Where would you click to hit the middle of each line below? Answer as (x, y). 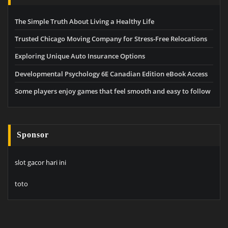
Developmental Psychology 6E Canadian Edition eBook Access (111, 74)
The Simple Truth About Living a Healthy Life (84, 21)
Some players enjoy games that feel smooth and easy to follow (113, 91)
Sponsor (33, 135)
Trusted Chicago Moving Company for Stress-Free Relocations (111, 38)
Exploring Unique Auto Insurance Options (80, 56)
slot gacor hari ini (40, 162)
